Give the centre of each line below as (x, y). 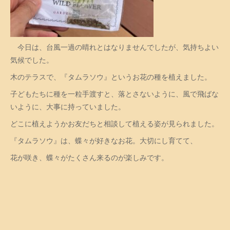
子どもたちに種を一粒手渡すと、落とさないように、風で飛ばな (114, 94)
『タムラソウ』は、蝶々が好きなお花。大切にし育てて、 (104, 140)
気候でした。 (32, 60)
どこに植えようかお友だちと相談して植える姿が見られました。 (114, 123)
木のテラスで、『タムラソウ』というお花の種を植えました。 (111, 77)
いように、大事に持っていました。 (68, 107)
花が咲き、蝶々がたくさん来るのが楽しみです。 (89, 157)
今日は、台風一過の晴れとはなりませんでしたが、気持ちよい (114, 47)
